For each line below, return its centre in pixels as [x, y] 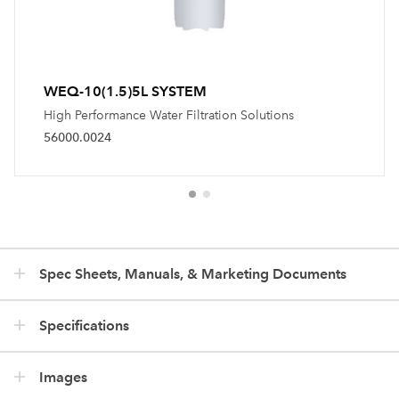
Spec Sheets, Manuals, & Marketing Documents [193, 273]
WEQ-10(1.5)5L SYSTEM [125, 91]
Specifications [84, 325]
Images [63, 377]
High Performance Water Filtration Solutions [169, 115]
